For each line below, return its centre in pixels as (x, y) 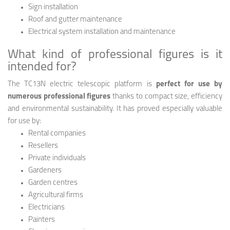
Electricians (46, 207)
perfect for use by (189, 84)
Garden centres (53, 183)
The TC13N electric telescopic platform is (82, 84)
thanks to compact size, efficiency (167, 97)
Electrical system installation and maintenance (103, 32)
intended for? (42, 67)
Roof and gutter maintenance (75, 20)
